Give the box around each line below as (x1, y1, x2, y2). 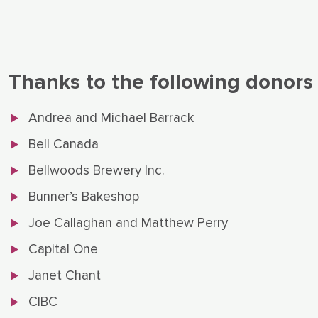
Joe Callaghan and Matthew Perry (28, 215, 228, 232)
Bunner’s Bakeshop (28, 189, 139, 206)
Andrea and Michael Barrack (28, 110, 194, 127)
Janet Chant (28, 268, 101, 285)
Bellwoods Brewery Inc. (28, 163, 165, 180)
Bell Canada (28, 136, 99, 153)
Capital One (28, 241, 98, 258)
